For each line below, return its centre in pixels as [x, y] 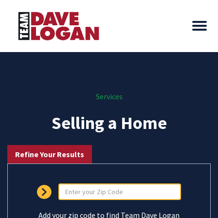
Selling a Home [109, 123]
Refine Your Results [50, 154]
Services [109, 96]
